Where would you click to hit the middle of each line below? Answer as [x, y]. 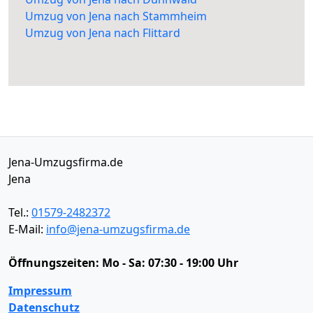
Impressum [40, 291]
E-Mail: [27, 230]
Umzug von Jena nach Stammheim [116, 16]
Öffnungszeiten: [55, 263]
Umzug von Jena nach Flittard [103, 33]
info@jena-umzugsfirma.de [118, 230]
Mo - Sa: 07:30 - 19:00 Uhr [170, 263]
